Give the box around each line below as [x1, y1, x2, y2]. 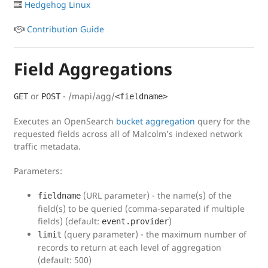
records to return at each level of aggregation [38, 242, 221, 254]
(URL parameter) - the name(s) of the [81, 190, 232, 202]
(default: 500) [38, 254, 92, 266]
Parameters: [14, 165, 62, 177]
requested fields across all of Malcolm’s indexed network [14, 128, 242, 140]
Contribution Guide [27, 23, 104, 35]
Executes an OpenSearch [14, 115, 116, 127]
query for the [195, 115, 250, 127]
